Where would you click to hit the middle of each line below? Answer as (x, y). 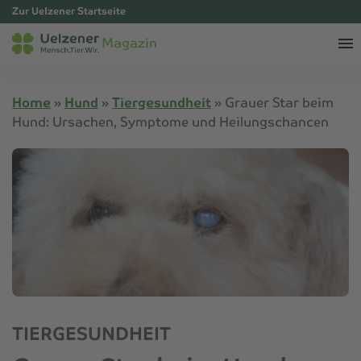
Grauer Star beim (279, 103)
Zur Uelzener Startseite (69, 11)
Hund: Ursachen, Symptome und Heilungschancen (170, 122)
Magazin (129, 43)
